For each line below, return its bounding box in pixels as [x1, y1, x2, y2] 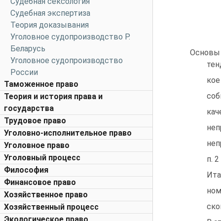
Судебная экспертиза [10, 8, 90, 18]
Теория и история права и [4, 92, 103, 101]
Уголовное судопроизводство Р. [10, 32, 130, 41]
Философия [4, 165, 48, 175]
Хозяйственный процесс [4, 202, 99, 212]
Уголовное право [4, 141, 70, 150]
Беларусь [10, 44, 45, 53]
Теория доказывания [10, 20, 89, 30]
